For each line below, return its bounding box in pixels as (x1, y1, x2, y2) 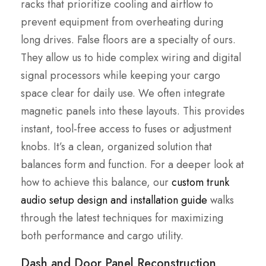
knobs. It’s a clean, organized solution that (21, 139, 212, 155)
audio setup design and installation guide (21, 192, 207, 208)
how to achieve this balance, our (21, 175, 172, 191)
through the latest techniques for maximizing (21, 210, 223, 226)
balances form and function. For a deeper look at (21, 157, 244, 173)
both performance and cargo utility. (21, 228, 183, 244)
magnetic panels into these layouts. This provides (21, 103, 245, 119)
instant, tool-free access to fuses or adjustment (21, 121, 232, 137)
